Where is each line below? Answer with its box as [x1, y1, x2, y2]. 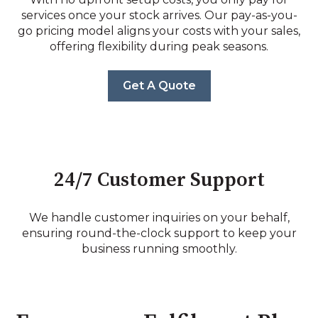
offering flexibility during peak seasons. [50, 39, 268, 53]
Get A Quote [122, 79, 196, 93]
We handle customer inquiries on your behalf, [28, 210, 290, 224]
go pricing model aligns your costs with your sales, [18, 23, 300, 38]
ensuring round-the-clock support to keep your [21, 226, 297, 240]
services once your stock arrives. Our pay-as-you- [21, 8, 297, 22]
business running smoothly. [81, 241, 237, 256]
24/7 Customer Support [53, 168, 265, 193]
